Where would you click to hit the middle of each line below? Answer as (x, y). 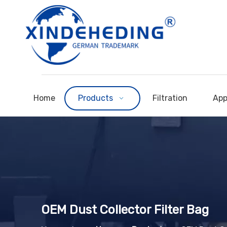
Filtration (170, 98)
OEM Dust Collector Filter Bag (125, 210)
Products (95, 98)
